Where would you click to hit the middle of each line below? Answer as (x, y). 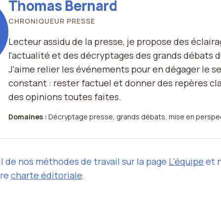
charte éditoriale (47, 175)
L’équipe (186, 162)
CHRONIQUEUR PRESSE (52, 21)
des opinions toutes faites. (65, 97)
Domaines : (28, 117)
